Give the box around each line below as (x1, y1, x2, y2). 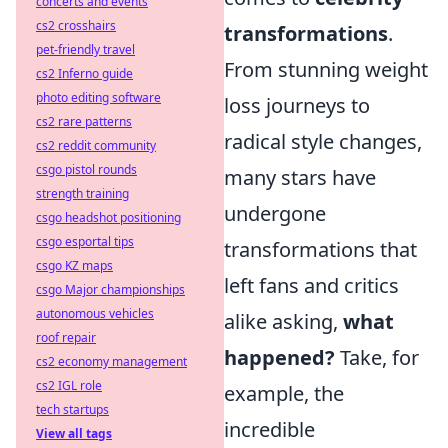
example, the (224, 380, 344, 407)
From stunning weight (224, 56, 428, 83)
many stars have (224, 164, 376, 191)
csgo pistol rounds (36, 161, 137, 178)
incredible (224, 416, 315, 443)
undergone (224, 200, 326, 227)
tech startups (36, 401, 109, 418)
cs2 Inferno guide (36, 65, 133, 82)
